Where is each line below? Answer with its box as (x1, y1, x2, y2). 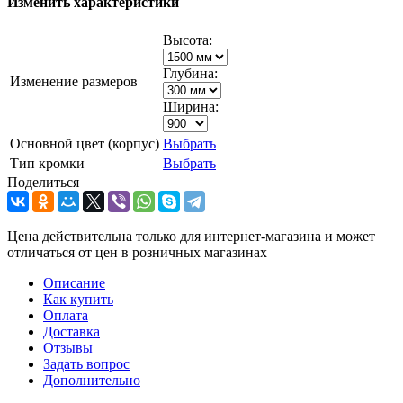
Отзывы (43, 340, 93, 356)
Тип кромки (10, 156, 85, 172)
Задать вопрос (43, 356, 130, 372)
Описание (43, 275, 105, 291)
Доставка (43, 324, 100, 340)
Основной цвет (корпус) (10, 136, 159, 152)
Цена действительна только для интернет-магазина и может (7, 228, 375, 245)
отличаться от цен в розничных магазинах (7, 245, 267, 261)
